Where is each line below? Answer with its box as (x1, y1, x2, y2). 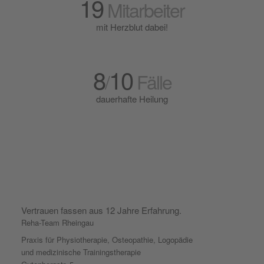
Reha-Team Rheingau (21, 216, 94, 228)
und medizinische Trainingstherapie (21, 246, 141, 258)
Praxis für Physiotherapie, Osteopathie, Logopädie (21, 234, 193, 245)
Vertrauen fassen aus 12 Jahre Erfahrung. (21, 204, 181, 217)
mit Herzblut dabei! (96, 21, 168, 34)
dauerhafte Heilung (96, 93, 168, 105)
